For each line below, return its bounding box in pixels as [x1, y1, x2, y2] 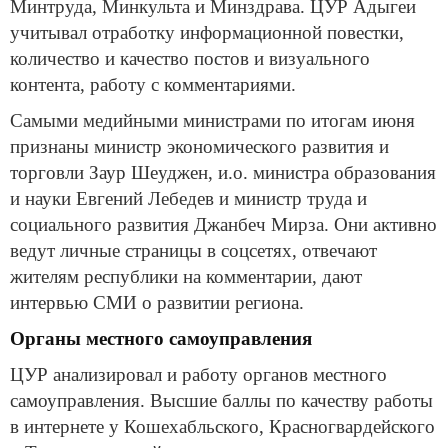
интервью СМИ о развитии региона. [10, 291, 304, 313]
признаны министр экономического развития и [10, 135, 389, 157]
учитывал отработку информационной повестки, [10, 21, 404, 43]
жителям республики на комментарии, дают [10, 265, 362, 287]
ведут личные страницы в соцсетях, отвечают [10, 239, 377, 261]
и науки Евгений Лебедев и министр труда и [10, 187, 367, 209]
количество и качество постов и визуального [10, 47, 370, 69]
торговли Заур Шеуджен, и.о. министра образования [10, 161, 436, 183]
